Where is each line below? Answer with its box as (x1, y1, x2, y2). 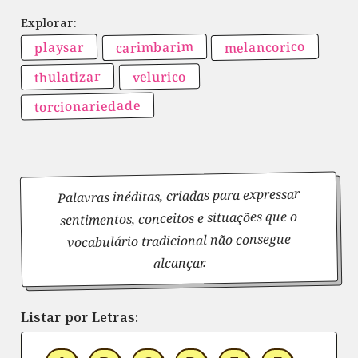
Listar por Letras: (21, 308, 139, 326)
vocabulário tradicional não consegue (67, 229, 292, 252)
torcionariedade (34, 96, 141, 117)
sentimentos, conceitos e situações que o (60, 207, 298, 229)
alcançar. (153, 253, 206, 272)
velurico (132, 67, 186, 86)
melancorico (225, 38, 306, 58)
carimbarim (115, 38, 193, 58)
